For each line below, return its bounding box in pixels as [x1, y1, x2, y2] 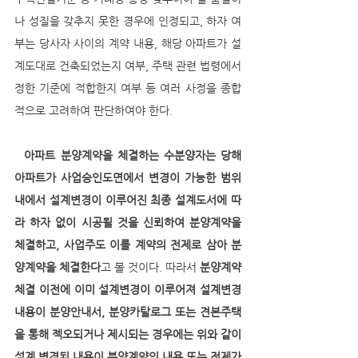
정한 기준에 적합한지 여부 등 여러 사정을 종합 [14, 82, 241, 94]
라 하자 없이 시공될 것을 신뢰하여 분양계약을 [14, 216, 241, 229]
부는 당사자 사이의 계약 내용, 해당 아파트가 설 [14, 37, 241, 50]
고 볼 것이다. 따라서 [101, 261, 200, 273]
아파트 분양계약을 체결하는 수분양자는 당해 [14, 149, 25, 161]
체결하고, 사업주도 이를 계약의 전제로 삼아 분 [14, 238, 241, 251]
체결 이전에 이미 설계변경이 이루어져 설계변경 [14, 283, 241, 296]
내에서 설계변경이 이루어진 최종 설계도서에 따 [14, 193, 241, 206]
